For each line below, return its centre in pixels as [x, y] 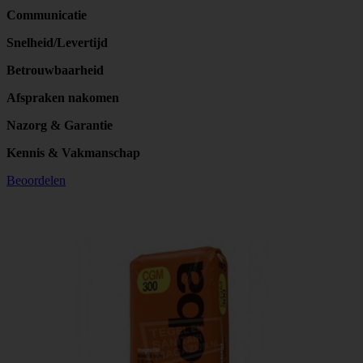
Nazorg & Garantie [60, 125]
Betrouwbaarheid [55, 70]
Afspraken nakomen [63, 97]
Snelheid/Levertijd [57, 42]
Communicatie [47, 15]
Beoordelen [36, 180]
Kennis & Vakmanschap [73, 152]
